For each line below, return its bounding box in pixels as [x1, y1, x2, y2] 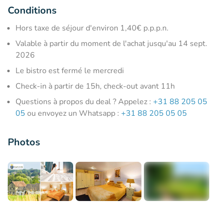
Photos [8, 135, 40, 149]
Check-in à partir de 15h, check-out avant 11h [15, 80, 175, 92]
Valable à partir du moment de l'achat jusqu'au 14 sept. [15, 38, 207, 49]
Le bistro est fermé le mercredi [15, 65, 124, 76]
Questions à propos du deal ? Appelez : [15, 96, 153, 107]
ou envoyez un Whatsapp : [25, 108, 121, 119]
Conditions [8, 3, 57, 17]
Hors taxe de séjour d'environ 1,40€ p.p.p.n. [15, 22, 169, 33]
